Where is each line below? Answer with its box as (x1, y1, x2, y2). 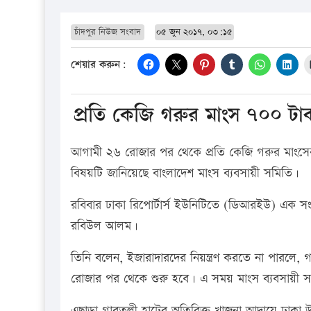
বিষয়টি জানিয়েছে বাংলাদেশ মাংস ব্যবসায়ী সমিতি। (71, 164, 299, 182)
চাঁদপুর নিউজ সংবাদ (74, 25, 141, 38)
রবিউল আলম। (71, 217, 138, 235)
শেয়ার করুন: (71, 57, 126, 74)
